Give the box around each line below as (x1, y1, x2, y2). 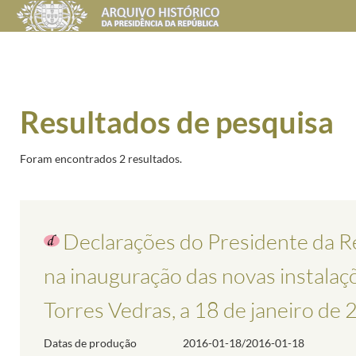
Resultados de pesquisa (20, 103, 334, 140)
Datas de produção (44, 335, 137, 350)
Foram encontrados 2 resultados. (20, 151, 182, 165)
